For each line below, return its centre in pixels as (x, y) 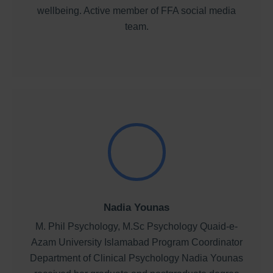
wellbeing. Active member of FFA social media (136, 10)
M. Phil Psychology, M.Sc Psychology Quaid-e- (136, 227)
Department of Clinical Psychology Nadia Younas (136, 258)
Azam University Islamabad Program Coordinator (136, 243)
